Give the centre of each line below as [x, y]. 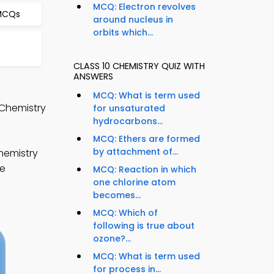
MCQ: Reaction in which [145, 170]
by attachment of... [135, 152]
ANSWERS [93, 77]
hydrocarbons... [128, 121]
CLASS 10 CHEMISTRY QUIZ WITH [139, 66]
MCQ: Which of [125, 213]
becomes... [117, 195]
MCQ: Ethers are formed [146, 139]
